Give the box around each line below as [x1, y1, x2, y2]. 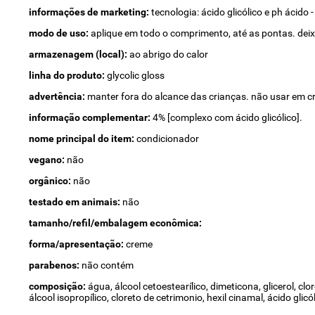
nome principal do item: [28, 133, 136, 144]
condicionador [136, 133, 199, 144]
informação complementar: [28, 112, 153, 123]
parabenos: [28, 259, 82, 271]
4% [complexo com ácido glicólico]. [152, 112, 302, 123]
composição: [28, 281, 88, 292]
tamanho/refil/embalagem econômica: [28, 217, 202, 229]
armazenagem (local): [28, 49, 129, 60]
